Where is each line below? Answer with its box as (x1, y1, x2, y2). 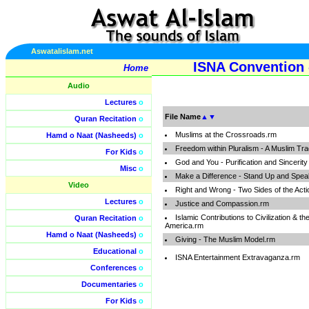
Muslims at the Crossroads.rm (175, 130, 277, 139)
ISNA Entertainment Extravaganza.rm (175, 253, 300, 261)
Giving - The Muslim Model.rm (175, 235, 275, 243)
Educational (93, 247, 137, 255)
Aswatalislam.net (31, 47, 93, 55)
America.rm (165, 221, 203, 230)
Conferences (90, 263, 137, 272)
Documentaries (81, 280, 137, 288)
